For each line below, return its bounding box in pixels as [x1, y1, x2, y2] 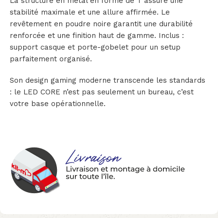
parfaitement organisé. [10, 54, 92, 63]
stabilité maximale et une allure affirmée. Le [10, 7, 170, 17]
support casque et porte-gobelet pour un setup [10, 42, 181, 52]
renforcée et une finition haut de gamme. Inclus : [10, 31, 184, 40]
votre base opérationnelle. [10, 99, 106, 108]
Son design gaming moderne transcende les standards [10, 75, 205, 85]
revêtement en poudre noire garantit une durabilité [10, 19, 193, 28]
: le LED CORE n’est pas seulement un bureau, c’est [10, 87, 194, 96]
